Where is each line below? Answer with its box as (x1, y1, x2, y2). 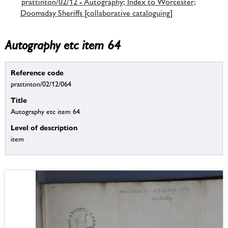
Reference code (11, 68, 64, 77)
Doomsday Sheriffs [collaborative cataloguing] (20, 8, 173, 18)
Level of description (11, 123, 77, 132)
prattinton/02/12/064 (11, 80, 71, 89)
